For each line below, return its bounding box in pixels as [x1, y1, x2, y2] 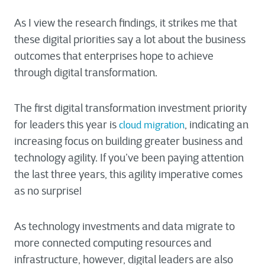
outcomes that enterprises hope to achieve [14, 50, 214, 63]
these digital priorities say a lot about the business [14, 33, 245, 46]
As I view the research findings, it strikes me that [14, 17, 237, 30]
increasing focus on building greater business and [14, 135, 243, 148]
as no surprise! [14, 185, 82, 198]
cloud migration [119, 119, 185, 131]
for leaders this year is [14, 118, 119, 131]
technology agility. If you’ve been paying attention [14, 151, 244, 164]
